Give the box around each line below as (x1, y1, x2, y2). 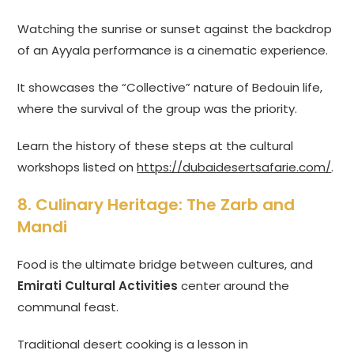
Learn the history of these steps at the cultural (17, 137, 294, 155)
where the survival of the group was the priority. (17, 100, 298, 118)
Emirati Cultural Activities (17, 277, 179, 295)
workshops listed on (17, 159, 137, 176)
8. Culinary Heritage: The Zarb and (17, 194, 296, 217)
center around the (178, 277, 290, 295)
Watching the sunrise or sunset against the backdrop (17, 21, 333, 38)
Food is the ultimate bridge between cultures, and (17, 256, 314, 273)
